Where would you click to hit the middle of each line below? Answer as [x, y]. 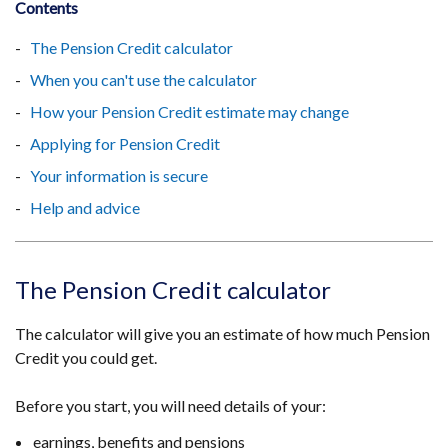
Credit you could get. [87, 357]
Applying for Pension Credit [125, 143]
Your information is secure [119, 175]
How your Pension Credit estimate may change [189, 111]
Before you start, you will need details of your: [170, 405]
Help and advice [85, 207]
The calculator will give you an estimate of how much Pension [222, 333]
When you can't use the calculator [143, 79]
